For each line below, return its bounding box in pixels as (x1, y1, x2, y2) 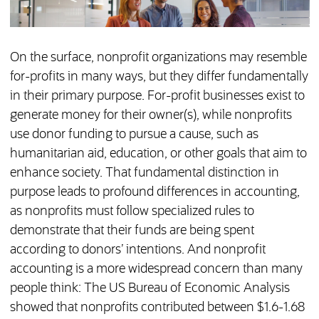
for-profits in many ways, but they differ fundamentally (9, 70, 308, 84)
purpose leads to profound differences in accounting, (9, 186, 300, 199)
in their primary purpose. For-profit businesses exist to (9, 90, 305, 103)
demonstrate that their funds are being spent (9, 224, 254, 238)
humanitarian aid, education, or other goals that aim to (9, 147, 307, 161)
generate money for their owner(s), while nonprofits (9, 109, 292, 122)
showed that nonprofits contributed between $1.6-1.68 (9, 301, 305, 315)
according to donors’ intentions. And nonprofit (9, 244, 266, 257)
